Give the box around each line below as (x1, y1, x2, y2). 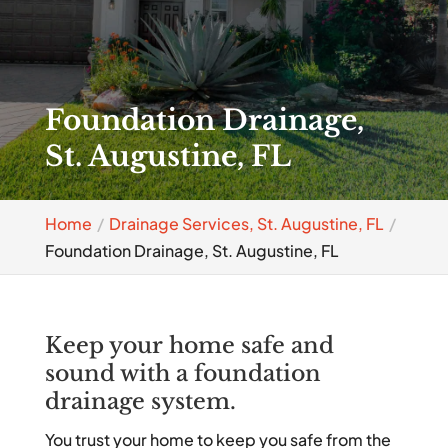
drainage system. (44, 388, 236, 415)
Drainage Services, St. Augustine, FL (108, 213, 384, 234)
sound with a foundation (44, 360, 321, 387)
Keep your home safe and (44, 332, 334, 359)
